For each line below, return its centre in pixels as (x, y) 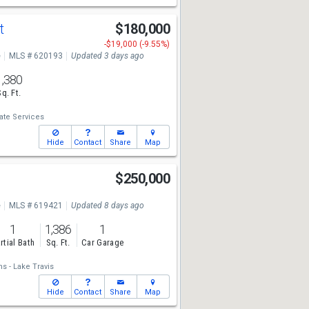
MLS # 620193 (36, 56)
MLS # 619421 (36, 206)
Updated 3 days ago (107, 56)
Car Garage (103, 243)
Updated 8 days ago (107, 206)
